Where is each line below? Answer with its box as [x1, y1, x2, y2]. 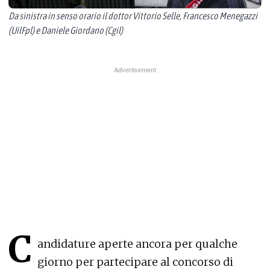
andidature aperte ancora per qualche [37, 237, 237, 251]
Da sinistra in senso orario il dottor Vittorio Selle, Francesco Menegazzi [8, 10, 257, 21]
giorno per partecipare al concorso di [37, 255, 233, 269]
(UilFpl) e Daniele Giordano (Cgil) [8, 25, 123, 36]
